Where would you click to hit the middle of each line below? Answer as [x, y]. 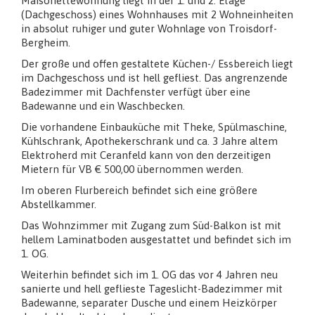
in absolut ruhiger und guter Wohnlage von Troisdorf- [149, 28]
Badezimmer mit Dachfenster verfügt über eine [136, 91]
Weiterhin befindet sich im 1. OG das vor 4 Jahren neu [149, 274]
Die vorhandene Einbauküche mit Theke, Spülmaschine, [154, 127]
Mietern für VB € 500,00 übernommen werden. [132, 169]
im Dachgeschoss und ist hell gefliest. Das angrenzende [154, 77]
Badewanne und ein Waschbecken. [103, 105]
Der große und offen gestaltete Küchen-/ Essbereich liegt [157, 63]
